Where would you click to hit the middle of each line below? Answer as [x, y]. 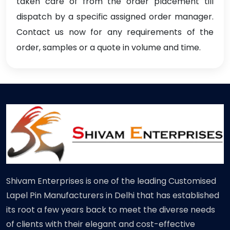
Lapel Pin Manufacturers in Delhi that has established [113, 196]
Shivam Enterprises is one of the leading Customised [111, 181]
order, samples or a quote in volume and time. [109, 48]
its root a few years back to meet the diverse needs [111, 210]
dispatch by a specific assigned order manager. [115, 17]
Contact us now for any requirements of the [115, 32]
